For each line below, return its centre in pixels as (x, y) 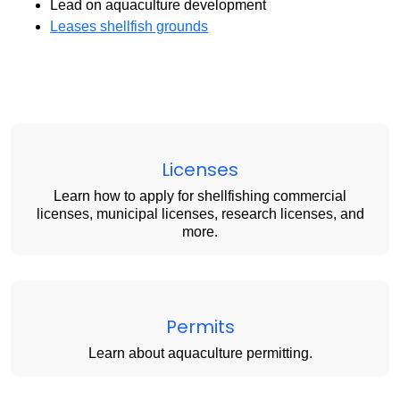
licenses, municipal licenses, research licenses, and (200, 214)
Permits (200, 327)
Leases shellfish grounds (129, 27)
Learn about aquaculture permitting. (200, 354)
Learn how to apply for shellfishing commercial (200, 196)
